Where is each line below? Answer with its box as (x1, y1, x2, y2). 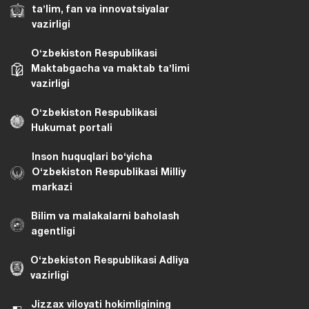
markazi (32, 183, 72, 192)
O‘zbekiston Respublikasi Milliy (32, 168, 186, 177)
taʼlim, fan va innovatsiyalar (32, 5, 169, 14)
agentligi (31, 227, 75, 237)
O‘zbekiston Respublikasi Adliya (30, 256, 189, 266)
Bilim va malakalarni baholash (31, 212, 179, 221)
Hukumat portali (31, 123, 112, 133)
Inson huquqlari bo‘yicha (32, 152, 152, 162)
